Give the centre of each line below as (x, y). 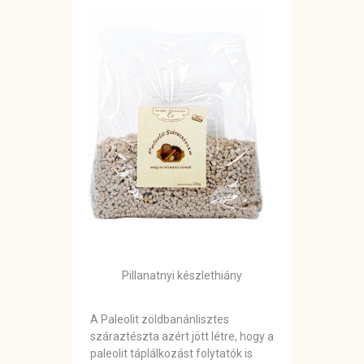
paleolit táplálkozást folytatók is (171, 354)
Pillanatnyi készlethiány (182, 276)
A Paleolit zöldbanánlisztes (160, 320)
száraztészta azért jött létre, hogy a (182, 337)
